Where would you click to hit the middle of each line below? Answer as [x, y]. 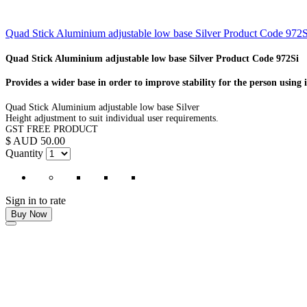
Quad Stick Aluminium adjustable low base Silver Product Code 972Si [152, 58]
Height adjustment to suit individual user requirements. [113, 119]
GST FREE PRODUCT [52, 130]
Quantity [24, 153]
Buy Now [29, 214]
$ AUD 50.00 [35, 141]
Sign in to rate [36, 201]
